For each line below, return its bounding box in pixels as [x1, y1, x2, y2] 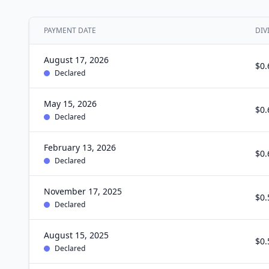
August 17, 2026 [44, 54, 109, 65]
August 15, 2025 [44, 229, 109, 241]
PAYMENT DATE [44, 25, 96, 35]
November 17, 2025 [44, 186, 122, 197]
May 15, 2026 [44, 98, 97, 109]
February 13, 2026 [44, 142, 116, 153]
